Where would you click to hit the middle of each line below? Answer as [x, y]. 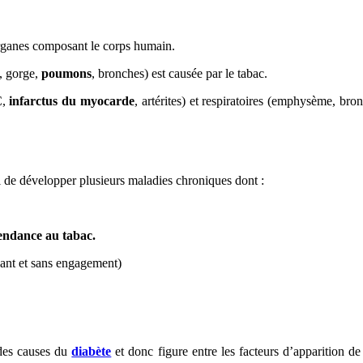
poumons [67, 73]
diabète [92, 351]
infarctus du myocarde [72, 100]
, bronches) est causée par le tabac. [180, 73]
